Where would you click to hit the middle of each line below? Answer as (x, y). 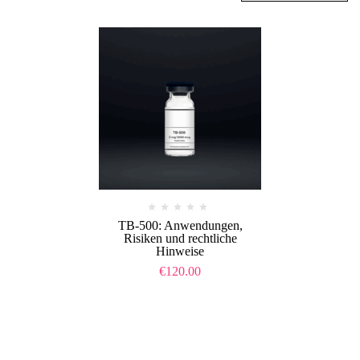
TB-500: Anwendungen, (180, 225)
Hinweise (180, 251)
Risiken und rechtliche (180, 238)
